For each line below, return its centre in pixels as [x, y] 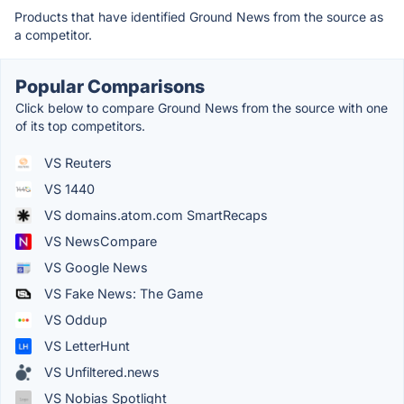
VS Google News [94, 268]
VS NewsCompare [99, 242]
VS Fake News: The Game [122, 294]
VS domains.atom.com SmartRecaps [154, 216]
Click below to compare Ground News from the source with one [202, 108]
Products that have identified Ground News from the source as [199, 17]
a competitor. [53, 35]
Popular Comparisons [110, 87]
